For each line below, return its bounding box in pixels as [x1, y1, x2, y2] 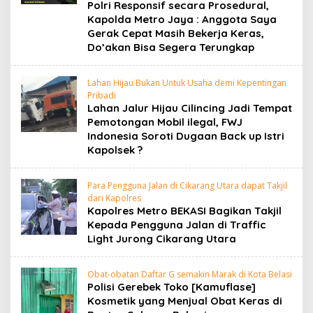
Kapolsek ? [87, 143, 143, 156]
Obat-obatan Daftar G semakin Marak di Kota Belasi [87, 268, 292, 280]
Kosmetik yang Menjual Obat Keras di [87, 293, 282, 307]
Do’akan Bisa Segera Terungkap [87, 40, 254, 54]
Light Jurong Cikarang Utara [87, 231, 236, 245]
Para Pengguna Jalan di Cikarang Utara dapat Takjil [87, 179, 287, 191]
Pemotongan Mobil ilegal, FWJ [87, 115, 242, 129]
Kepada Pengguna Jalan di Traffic [87, 217, 266, 231]
